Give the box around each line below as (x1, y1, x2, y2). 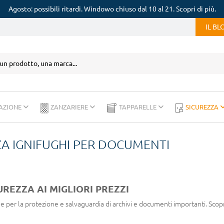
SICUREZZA (185, 103, 220, 110)
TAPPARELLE (119, 103, 158, 110)
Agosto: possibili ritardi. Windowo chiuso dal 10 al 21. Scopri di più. (8, 5, 216, 13)
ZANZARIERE (50, 103, 89, 110)
